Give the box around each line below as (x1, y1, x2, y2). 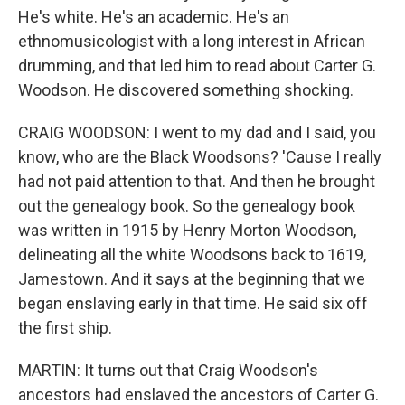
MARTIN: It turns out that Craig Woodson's (18, 361, 318, 380)
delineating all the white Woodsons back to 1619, (18, 245, 366, 264)
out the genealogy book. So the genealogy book (18, 196, 355, 215)
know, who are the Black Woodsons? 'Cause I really (18, 147, 381, 166)
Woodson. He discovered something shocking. (18, 80, 353, 99)
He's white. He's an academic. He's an (18, 7, 289, 26)
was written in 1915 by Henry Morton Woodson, (18, 221, 356, 240)
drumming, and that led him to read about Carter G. (18, 56, 376, 75)
